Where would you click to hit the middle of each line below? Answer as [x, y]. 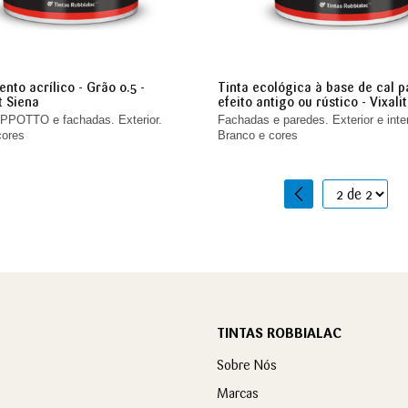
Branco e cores [257, 136]
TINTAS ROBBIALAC [279, 333]
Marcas [237, 393]
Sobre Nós [246, 365]
